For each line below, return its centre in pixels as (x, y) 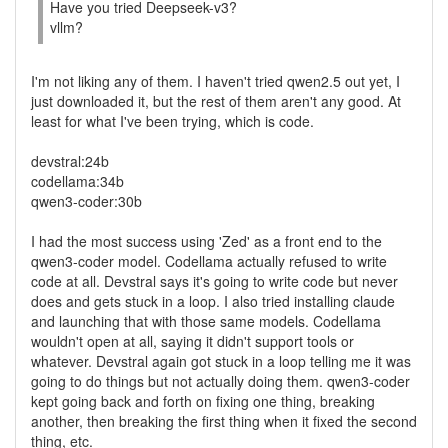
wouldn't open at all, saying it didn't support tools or (192, 341)
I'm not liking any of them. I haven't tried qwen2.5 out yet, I (215, 81)
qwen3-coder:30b (86, 201)
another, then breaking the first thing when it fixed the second (224, 421)
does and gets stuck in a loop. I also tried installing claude (213, 301)
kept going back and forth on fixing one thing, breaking (203, 401)
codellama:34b (77, 181)
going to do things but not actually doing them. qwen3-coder (220, 381)
